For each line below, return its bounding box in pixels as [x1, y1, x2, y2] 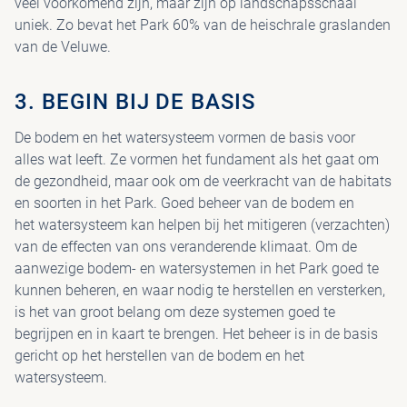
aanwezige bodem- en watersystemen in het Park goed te [15, 260, 379, 277]
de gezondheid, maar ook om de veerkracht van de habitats [15, 173, 392, 190]
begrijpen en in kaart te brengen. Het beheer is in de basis [15, 325, 378, 342]
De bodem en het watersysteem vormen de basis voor [15, 129, 355, 146]
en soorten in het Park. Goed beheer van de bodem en [15, 194, 354, 212]
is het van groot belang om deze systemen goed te [15, 303, 335, 321]
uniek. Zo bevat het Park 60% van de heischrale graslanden [15, 16, 391, 34]
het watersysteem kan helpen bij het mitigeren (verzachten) [15, 216, 390, 233]
